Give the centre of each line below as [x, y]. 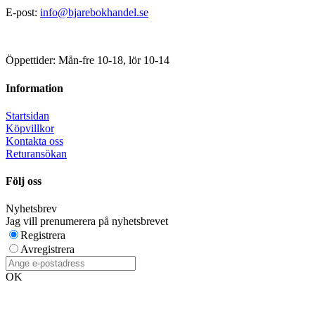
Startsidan [27, 115]
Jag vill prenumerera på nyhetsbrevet [87, 221]
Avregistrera [47, 250]
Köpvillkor [30, 128]
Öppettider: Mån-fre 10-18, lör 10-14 [88, 60]
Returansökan [36, 153]
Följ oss [24, 181]
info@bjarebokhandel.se [94, 13]
